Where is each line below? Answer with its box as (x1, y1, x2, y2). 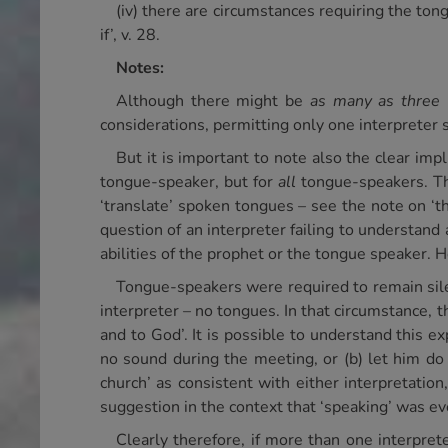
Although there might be (116, 90, 310, 112)
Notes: (116, 57, 164, 79)
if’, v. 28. (100, 24, 160, 46)
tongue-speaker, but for (100, 171, 278, 193)
